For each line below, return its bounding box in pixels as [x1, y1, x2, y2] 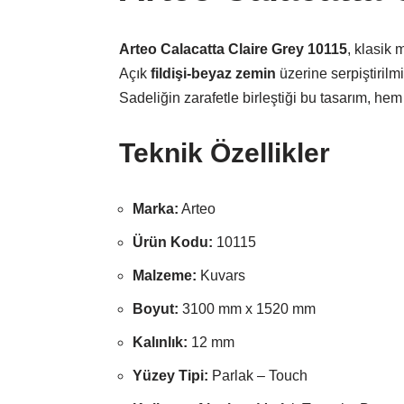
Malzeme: [133, 268, 197, 284]
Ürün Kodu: [133, 234, 213, 251]
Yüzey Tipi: [133, 368, 208, 384]
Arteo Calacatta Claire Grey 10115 [119, 41, 347, 58]
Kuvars [197, 268, 245, 284]
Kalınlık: [133, 335, 188, 351]
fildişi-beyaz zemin [151, 66, 276, 82]
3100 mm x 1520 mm [179, 301, 316, 317]
